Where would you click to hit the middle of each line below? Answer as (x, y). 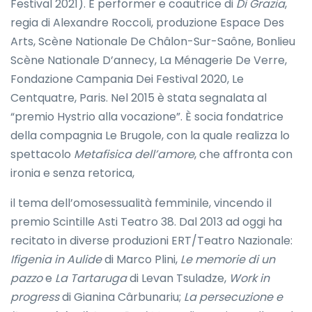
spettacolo (42, 154)
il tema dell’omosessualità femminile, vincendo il (141, 203)
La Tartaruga (91, 278)
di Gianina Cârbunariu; (122, 297)
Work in (249, 278)
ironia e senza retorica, (72, 173)
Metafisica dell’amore (134, 154)
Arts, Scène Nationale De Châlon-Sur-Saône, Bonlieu (153, 41)
